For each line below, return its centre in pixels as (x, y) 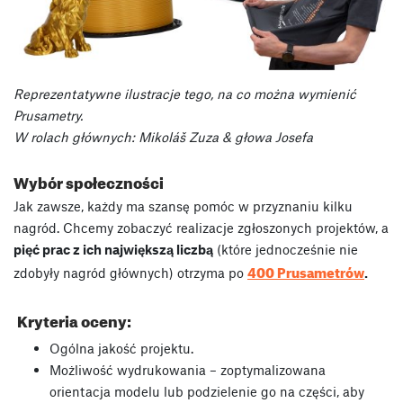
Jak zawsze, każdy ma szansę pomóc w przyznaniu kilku (183, 206)
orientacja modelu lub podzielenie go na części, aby (207, 391)
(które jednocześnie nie (286, 249)
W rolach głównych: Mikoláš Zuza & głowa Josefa (163, 136)
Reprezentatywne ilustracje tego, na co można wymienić (185, 93)
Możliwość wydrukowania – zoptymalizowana (188, 369)
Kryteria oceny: (74, 319)
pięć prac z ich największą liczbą (113, 249)
